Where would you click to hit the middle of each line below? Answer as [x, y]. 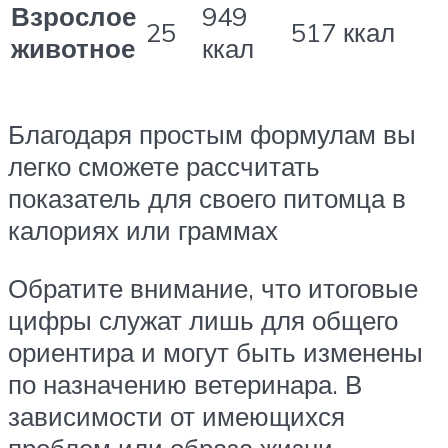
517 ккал [346, 31]
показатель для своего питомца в [207, 197]
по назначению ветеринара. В [185, 383]
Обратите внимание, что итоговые [213, 287]
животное [76, 47]
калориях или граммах [143, 229]
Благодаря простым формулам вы [212, 133]
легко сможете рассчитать [164, 165]
